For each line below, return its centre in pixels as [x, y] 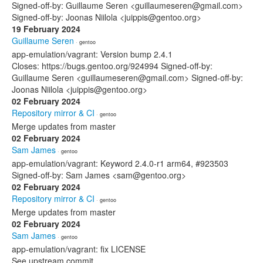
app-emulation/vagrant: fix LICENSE [79, 249]
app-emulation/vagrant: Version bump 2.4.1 [92, 54]
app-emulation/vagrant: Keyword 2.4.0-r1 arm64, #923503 [120, 163]
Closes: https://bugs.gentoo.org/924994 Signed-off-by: [112, 66]
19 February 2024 [46, 29]
